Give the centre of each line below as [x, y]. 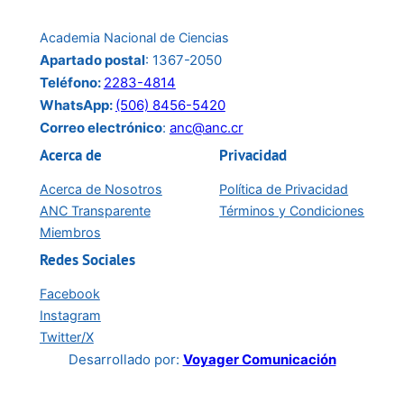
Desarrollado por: [124, 359]
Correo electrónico [101, 127]
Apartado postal [92, 60]
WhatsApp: [77, 105]
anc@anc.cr [206, 127]
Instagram [70, 315]
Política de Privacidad [284, 188]
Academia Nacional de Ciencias [134, 37]
